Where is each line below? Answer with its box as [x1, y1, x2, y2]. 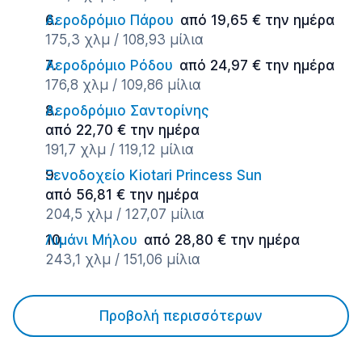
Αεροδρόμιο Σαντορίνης [45, 103, 209, 119]
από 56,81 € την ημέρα [45, 187, 199, 203]
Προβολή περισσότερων [99, 308, 263, 324]
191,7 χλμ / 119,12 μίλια [45, 141, 194, 158]
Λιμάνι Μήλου [45, 232, 137, 248]
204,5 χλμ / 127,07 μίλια [45, 206, 204, 222]
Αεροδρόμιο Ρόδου [45, 57, 173, 74]
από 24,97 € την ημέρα [179, 57, 335, 74]
